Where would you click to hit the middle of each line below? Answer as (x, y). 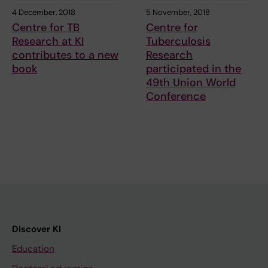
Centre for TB (46, 28)
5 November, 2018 (178, 13)
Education (33, 249)
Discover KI (36, 229)
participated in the (194, 69)
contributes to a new (65, 55)
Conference (176, 97)
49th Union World (191, 83)
